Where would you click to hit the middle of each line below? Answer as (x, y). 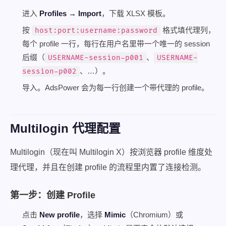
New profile (60, 215)
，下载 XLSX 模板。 (136, 13)
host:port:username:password (96, 31)
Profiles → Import (70, 13)
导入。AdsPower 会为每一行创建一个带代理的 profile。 (116, 88)
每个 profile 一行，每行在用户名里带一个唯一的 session (116, 44)
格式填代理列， (188, 30)
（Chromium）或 (154, 215)
